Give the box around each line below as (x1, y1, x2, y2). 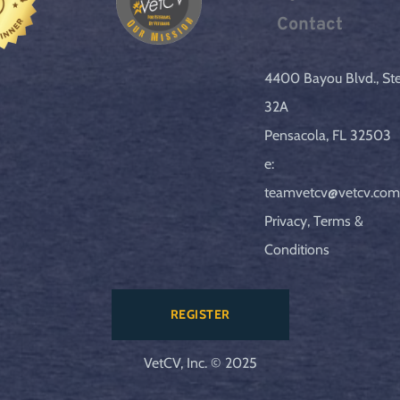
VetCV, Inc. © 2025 (143, 354, 257, 372)
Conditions (264, 241, 330, 259)
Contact (277, 13, 344, 37)
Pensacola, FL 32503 (264, 127, 392, 145)
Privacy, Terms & (264, 212, 364, 230)
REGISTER (170, 306, 230, 323)
